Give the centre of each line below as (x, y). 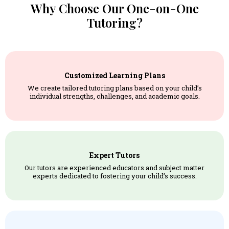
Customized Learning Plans (114, 76)
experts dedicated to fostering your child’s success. (114, 176)
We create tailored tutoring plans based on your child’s (114, 88)
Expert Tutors (114, 155)
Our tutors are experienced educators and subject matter (114, 168)
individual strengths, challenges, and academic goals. (114, 96)
